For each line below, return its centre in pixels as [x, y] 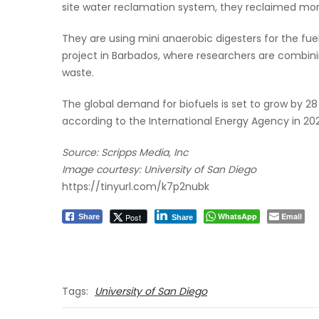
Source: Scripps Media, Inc [125, 153]
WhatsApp [237, 217]
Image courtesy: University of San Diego [159, 171]
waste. [78, 74]
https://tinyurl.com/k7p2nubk [136, 188]
